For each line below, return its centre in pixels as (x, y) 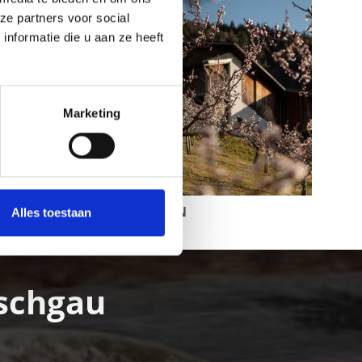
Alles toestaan (51, 213)
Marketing (92, 113)
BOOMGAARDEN (133, 212)
